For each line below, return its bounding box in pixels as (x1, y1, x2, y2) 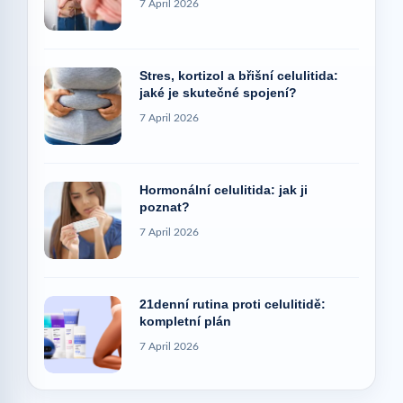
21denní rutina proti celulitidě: (139, 296, 326, 311)
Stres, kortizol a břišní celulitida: (139, 67, 338, 83)
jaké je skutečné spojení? (139, 85, 297, 100)
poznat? (139, 199, 190, 214)
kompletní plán (139, 313, 231, 328)
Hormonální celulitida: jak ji (139, 182, 308, 197)
